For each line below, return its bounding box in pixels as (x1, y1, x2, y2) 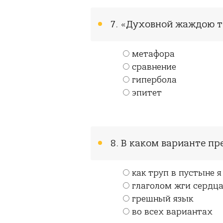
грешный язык (132, 194, 193, 204)
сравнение (132, 62, 176, 72)
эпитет (132, 88, 162, 98)
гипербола (132, 75, 177, 85)
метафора (132, 49, 175, 59)
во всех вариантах (132, 207, 213, 217)
